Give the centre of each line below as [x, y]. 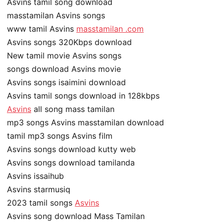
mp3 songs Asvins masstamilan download [85, 122]
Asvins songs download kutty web [71, 149]
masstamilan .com [110, 28]
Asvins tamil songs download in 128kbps [83, 95]
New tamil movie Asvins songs [64, 55]
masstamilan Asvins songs [56, 15]
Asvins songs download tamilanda [71, 162]
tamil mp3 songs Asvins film [60, 136]
